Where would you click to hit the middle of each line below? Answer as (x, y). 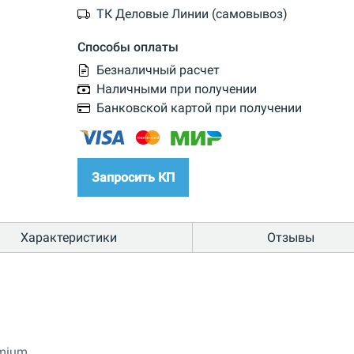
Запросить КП (133, 178)
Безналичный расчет (158, 70)
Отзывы (290, 238)
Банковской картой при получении (199, 107)
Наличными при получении (176, 88)
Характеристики (69, 238)
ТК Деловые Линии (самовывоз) (192, 13)
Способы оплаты (128, 47)
